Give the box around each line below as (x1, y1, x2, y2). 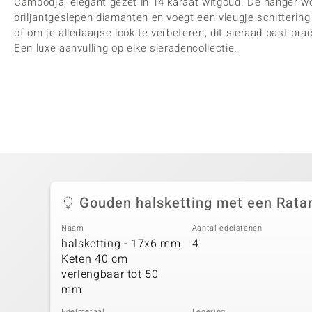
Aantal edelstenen (192, 222, 263, 234)
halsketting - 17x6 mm (61, 235, 181, 252)
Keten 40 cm (61, 250, 128, 267)
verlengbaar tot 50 (61, 265, 159, 283)
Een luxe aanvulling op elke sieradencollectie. (14, 40, 237, 56)
